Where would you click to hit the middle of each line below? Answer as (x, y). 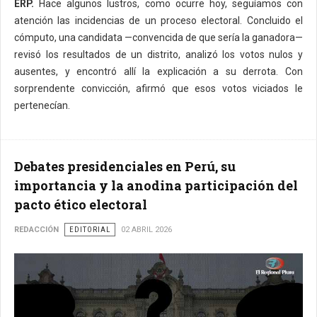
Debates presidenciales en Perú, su (125, 166)
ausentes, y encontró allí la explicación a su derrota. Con (158, 71)
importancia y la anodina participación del (156, 185)
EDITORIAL (90, 229)
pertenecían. (42, 105)
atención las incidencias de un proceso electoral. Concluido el (158, 20)
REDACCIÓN (36, 229)
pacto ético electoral (81, 204)
